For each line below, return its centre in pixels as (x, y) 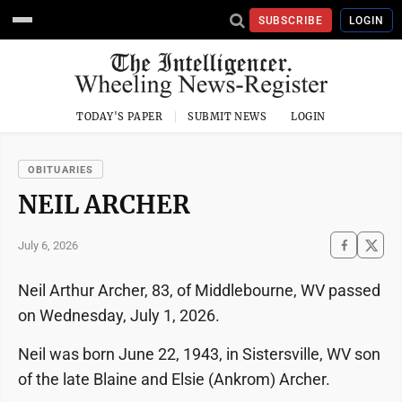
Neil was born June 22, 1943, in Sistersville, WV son (199, 354)
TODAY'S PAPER (120, 117)
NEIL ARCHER (104, 205)
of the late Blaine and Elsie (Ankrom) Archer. (174, 379)
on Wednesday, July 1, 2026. (119, 315)
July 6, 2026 (48, 245)
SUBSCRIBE (291, 20)
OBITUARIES (61, 170)
